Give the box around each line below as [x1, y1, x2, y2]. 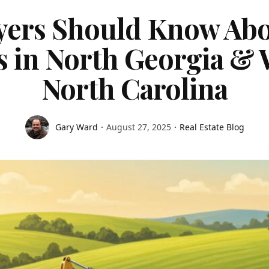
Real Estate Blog [179, 121, 244, 133]
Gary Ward [55, 121, 98, 133]
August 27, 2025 [106, 121, 171, 133]
